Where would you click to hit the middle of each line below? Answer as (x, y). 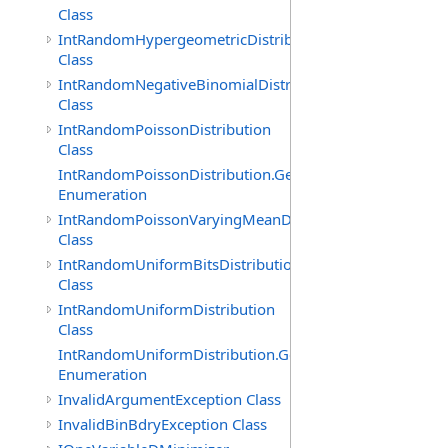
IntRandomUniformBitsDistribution (179, 264)
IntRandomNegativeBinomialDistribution (199, 84)
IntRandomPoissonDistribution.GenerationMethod (231, 174)
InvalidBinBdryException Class (162, 424)
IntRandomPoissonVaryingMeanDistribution (210, 219)
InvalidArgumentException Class (169, 399)
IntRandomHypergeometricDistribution (193, 39)
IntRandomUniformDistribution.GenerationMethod (233, 354)
